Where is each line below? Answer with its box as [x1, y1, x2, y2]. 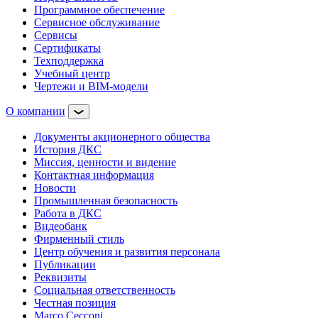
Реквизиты [34, 270, 87, 283]
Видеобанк [34, 219, 87, 232]
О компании [6, 104, 65, 117]
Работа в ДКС [34, 207, 102, 219]
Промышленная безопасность [34, 194, 177, 207]
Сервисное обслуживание [34, 16, 160, 28]
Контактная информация [34, 168, 154, 181]
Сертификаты [34, 41, 101, 54]
